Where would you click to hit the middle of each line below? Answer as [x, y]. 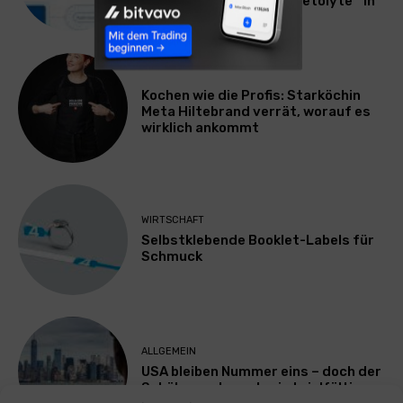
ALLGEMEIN [169, 352]
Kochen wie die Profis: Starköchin [251, 95]
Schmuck [172, 256]
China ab [170, 18]
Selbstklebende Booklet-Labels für [258, 240]
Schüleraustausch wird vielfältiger [259, 388]
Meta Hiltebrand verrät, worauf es [256, 111]
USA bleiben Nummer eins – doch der [262, 372]
